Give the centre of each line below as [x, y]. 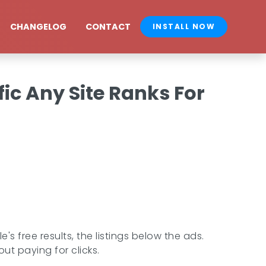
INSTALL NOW [184, 26]
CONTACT [108, 26]
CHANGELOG [39, 26]
